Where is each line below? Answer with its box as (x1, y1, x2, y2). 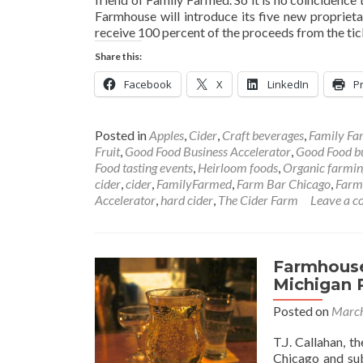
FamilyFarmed (156, 176, 232, 191)
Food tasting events (95, 160, 193, 175)
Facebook (124, 77, 172, 92)
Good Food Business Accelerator (125, 143, 291, 159)
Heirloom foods (198, 160, 278, 175)
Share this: (95, 50, 142, 62)
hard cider (160, 192, 213, 207)
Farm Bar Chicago (237, 176, 331, 191)
